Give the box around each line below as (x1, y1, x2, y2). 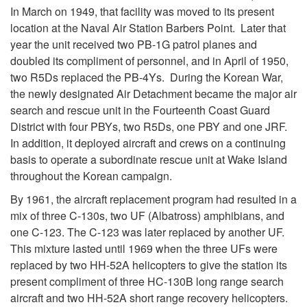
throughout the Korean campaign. (10, 167, 172, 184)
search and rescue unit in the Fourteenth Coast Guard (10, 101, 270, 118)
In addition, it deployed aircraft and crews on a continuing (10, 134, 286, 151)
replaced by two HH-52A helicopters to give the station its (10, 256, 287, 273)
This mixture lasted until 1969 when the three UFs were (10, 240, 278, 256)
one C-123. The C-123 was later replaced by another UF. (10, 223, 287, 240)
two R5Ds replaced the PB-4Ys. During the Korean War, (10, 69, 283, 85)
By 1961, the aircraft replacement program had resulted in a (10, 191, 297, 207)
